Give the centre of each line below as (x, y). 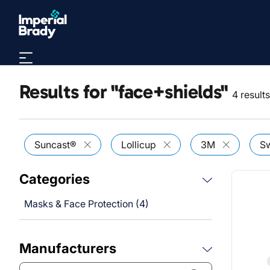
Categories (55, 179)
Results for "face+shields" (124, 92)
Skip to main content (81, 12)
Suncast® (55, 145)
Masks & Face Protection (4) (86, 204)
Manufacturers (68, 248)
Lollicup (139, 145)
